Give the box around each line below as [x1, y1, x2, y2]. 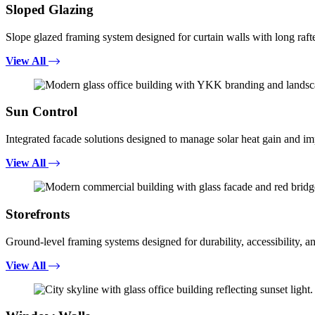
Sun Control [6, 104, 77, 120]
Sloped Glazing [6, 1, 94, 17]
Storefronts [6, 206, 70, 221]
